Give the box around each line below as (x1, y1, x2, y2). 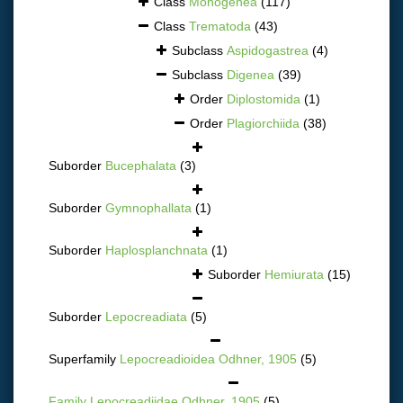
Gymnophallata (105, 200, 192, 215)
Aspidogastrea (227, 42, 309, 58)
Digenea (227, 67, 274, 82)
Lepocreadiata (105, 309, 187, 324)
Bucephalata (105, 157, 176, 173)
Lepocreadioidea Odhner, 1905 (120, 351, 297, 366)
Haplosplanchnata (105, 242, 208, 257)
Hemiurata (264, 266, 324, 282)
